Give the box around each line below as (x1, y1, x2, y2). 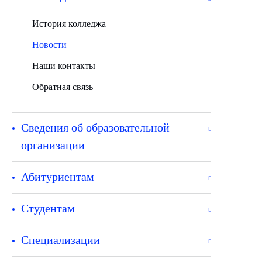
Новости (32, 40, 67, 50)
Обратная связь (32, 82, 93, 92)
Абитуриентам (21, 170, 94, 183)
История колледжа (32, 19, 106, 29)
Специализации (21, 233, 100, 246)
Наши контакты (32, 61, 95, 71)
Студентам (21, 202, 75, 215)
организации (21, 139, 85, 151)
